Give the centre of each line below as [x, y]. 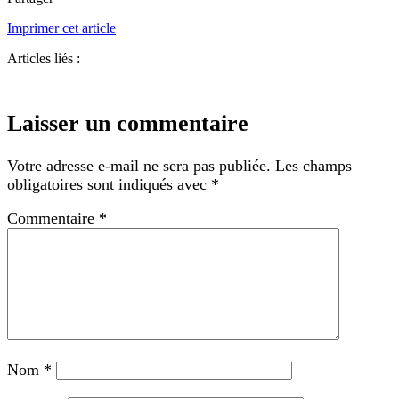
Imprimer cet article [61, 28]
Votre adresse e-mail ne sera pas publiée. [139, 165]
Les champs [313, 165]
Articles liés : [44, 58]
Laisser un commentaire [128, 122]
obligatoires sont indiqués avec [109, 184]
